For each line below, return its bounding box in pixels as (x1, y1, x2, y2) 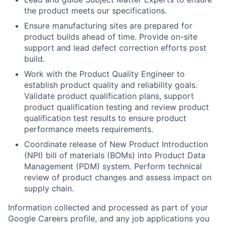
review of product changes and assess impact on (24, 172, 211, 183)
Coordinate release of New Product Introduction (24, 139, 208, 150)
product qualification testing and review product (24, 102, 209, 113)
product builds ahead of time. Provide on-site (24, 32, 197, 42)
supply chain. (24, 183, 74, 194)
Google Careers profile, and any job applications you (8, 213, 209, 224)
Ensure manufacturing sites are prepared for (24, 21, 192, 31)
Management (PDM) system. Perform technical (24, 161, 202, 172)
